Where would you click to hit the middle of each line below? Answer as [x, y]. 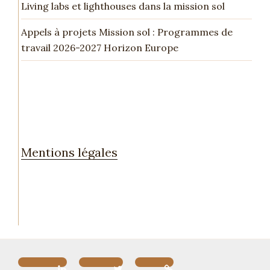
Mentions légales [69, 152]
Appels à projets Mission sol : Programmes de [127, 32]
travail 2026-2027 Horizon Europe [99, 47]
